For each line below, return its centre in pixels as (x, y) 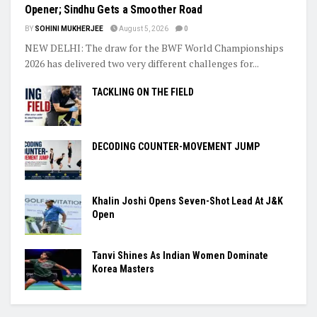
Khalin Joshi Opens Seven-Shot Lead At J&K (188, 201)
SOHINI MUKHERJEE (69, 28)
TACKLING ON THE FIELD (143, 92)
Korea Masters (123, 269)
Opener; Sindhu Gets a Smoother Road (114, 9)
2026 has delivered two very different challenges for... (142, 63)
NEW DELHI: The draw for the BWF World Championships (154, 47)
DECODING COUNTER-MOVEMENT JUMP (176, 147)
